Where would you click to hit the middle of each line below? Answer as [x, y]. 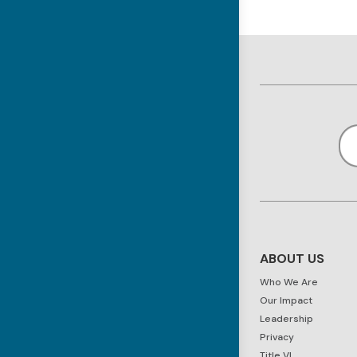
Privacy [277, 337]
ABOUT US [292, 258]
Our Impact [286, 300]
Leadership [287, 318]
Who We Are [289, 282]
